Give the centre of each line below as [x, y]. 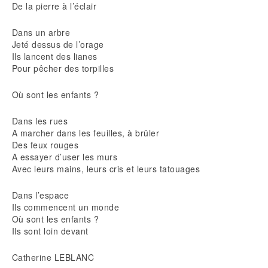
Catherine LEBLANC [53, 257]
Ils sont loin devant [50, 231]
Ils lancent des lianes [55, 56]
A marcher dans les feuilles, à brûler [86, 133]
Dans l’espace [41, 195]
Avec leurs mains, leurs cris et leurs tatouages [106, 169]
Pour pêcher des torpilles [63, 68]
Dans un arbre [41, 32]
